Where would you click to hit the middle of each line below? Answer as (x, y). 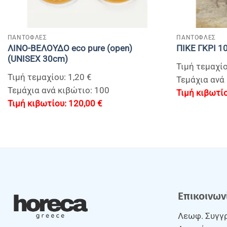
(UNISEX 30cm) (37, 59)
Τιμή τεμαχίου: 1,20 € (49, 77)
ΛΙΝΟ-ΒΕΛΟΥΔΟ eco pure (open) (70, 48)
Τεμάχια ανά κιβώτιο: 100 (58, 90)
